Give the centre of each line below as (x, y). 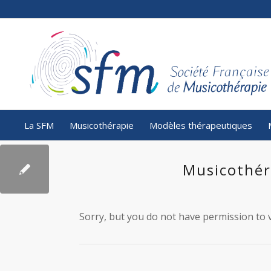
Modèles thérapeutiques (201, 125)
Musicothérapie (101, 125)
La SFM (39, 125)
